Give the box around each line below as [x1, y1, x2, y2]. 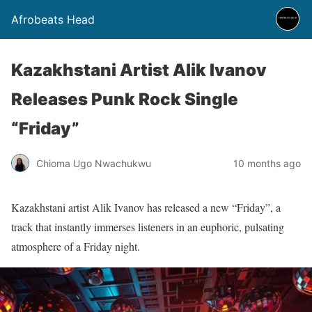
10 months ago [233, 157, 301, 169]
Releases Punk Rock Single [11, 89, 238, 109]
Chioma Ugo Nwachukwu [36, 157, 151, 169]
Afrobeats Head [11, 13, 95, 26]
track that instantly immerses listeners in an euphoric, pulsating [11, 219, 284, 234]
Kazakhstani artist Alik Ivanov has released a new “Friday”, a [11, 200, 281, 214]
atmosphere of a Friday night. [11, 239, 140, 253]
